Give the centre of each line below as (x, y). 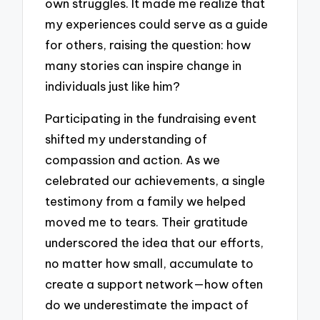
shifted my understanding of (126, 139)
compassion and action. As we (133, 159)
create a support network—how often (154, 284)
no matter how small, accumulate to (150, 263)
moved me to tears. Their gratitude (147, 221)
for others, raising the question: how (148, 45)
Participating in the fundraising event (151, 118)
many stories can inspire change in (144, 66)
